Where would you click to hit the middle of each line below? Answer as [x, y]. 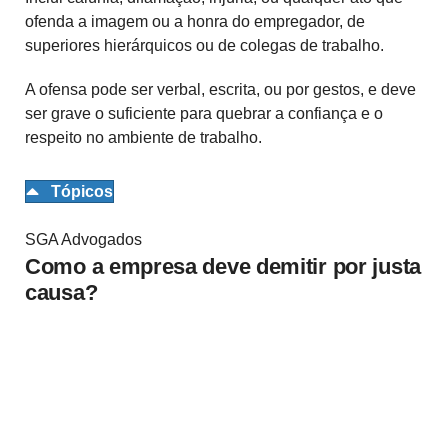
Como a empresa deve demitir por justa [223, 266]
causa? [61, 292]
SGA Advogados [83, 239]
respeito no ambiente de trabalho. [143, 138]
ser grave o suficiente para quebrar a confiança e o [204, 114]
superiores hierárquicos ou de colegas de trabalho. [204, 46]
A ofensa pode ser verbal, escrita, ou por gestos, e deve [220, 90]
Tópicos [82, 192]
